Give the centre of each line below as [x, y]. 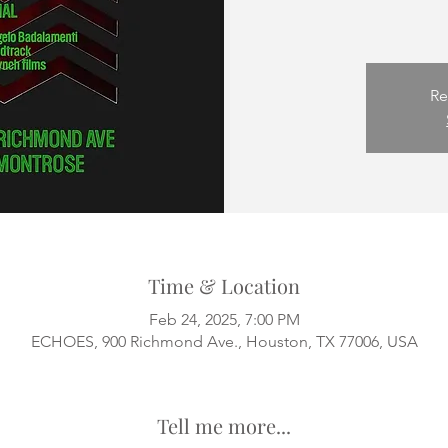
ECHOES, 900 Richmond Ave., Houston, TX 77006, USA [224, 341]
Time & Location [224, 285]
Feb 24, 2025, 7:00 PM [224, 319]
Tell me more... [224, 425]
